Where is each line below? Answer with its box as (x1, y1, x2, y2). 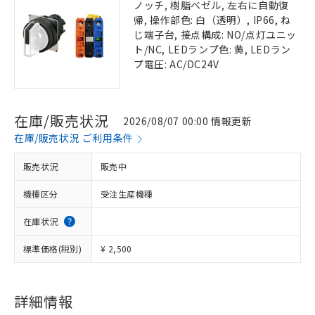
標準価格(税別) (23, 243, 82, 255)
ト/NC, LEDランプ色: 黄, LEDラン (134, 42, 291, 56)
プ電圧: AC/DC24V (134, 57, 219, 71)
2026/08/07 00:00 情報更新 (123, 113, 252, 128)
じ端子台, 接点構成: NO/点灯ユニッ (134, 27, 297, 41)
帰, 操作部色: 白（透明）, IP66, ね (134, 13, 291, 27)
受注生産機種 (101, 188, 153, 200)
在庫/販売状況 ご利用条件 (14, 131, 134, 145)
